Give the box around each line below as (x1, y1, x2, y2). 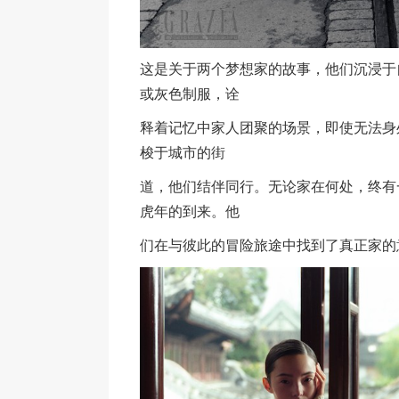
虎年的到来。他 (140, 204, 240, 220)
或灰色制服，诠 (140, 86, 240, 102)
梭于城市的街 (140, 145, 225, 161)
